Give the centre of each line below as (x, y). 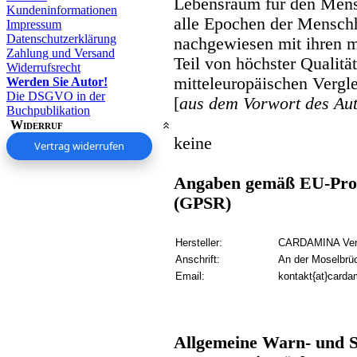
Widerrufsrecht (43, 67)
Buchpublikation (48, 110)
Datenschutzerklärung (61, 38)
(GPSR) (202, 203)
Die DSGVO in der (56, 96)
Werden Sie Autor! (57, 81)
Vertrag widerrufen (79, 145)
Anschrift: (198, 259)
